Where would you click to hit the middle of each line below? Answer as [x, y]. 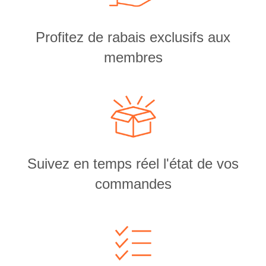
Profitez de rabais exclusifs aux [133, 37]
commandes [133, 184]
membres [133, 57]
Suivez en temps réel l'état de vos [133, 164]
